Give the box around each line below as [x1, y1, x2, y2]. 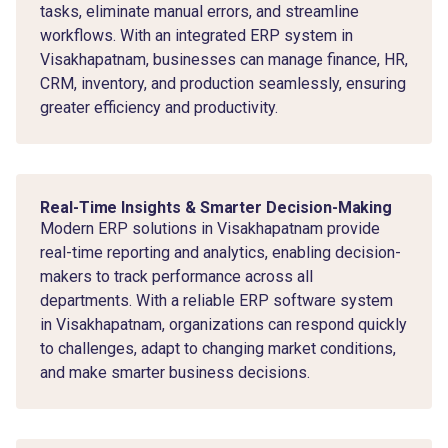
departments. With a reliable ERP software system [40, 290, 393, 310]
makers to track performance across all [40, 266, 313, 286]
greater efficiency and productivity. [40, 97, 278, 117]
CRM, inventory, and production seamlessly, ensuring [40, 73, 406, 93]
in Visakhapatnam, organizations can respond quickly [40, 314, 407, 334]
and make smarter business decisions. [40, 362, 310, 382]
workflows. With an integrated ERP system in [40, 25, 353, 45]
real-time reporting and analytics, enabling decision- [40, 242, 401, 262]
